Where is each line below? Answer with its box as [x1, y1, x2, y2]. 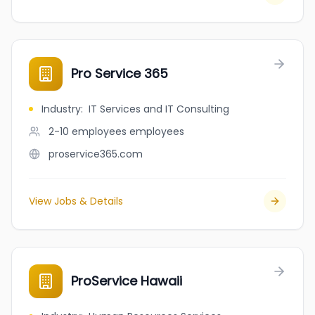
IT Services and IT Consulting [89, 102, 229, 116]
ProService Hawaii [71, 272, 182, 290]
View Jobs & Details [29, 194, 123, 208]
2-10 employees [49, 124, 127, 139]
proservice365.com [49, 147, 143, 161]
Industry [41, 102, 81, 116]
